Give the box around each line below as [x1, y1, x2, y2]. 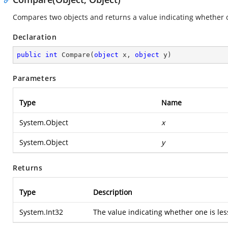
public [17, 51, 41, 59]
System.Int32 [19, 207, 63, 217]
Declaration [13, 32, 57, 42]
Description [93, 187, 132, 197]
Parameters [13, 73, 56, 83]
